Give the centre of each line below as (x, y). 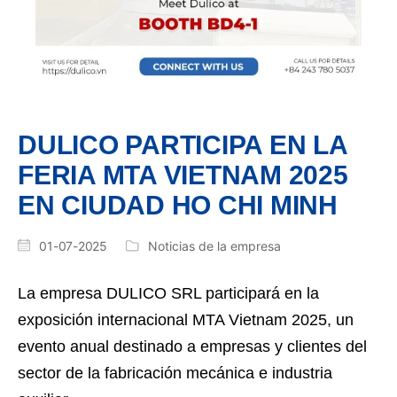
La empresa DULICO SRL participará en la (168, 293)
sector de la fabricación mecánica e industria (175, 373)
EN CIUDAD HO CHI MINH (178, 205)
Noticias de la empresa (214, 246)
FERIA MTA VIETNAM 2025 (183, 175)
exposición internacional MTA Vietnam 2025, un (186, 320)
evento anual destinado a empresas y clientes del (192, 346)
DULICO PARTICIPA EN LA (183, 145)
